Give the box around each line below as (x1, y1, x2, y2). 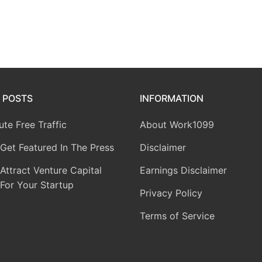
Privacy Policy (140, 187, 202, 199)
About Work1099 (140, 118, 214, 130)
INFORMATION (140, 92, 204, 104)
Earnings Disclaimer (140, 164, 227, 176)
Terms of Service (140, 209, 215, 222)
